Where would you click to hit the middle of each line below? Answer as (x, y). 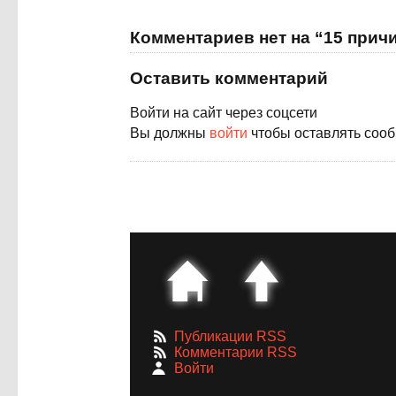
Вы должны (170, 133)
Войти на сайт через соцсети (224, 113)
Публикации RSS (230, 337)
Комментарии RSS (236, 353)
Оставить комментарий (229, 79)
